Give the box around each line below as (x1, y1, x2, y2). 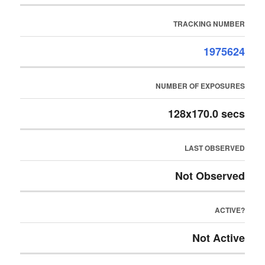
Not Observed (174, 168, 245, 183)
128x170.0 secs (167, 106, 245, 121)
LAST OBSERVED (184, 143, 245, 153)
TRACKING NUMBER (173, 18, 245, 29)
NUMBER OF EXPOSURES (155, 80, 245, 91)
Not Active (192, 230, 245, 245)
